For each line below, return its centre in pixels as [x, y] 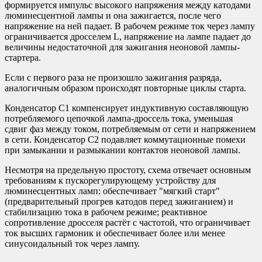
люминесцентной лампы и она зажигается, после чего [113, 16]
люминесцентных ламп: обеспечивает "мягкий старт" [112, 191]
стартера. [23, 58]
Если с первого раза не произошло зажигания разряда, [113, 78]
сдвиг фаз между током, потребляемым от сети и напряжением [130, 129]
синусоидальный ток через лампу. [72, 244]
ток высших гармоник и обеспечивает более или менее [115, 233]
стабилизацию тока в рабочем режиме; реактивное [106, 212]
